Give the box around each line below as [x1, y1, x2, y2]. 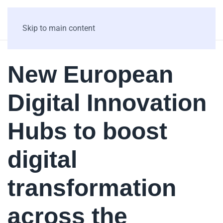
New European [7, 61, 173, 88]
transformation [7, 175, 176, 201]
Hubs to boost [7, 118, 167, 144]
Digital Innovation [7, 90, 207, 116]
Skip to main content [22, 23, 95, 33]
